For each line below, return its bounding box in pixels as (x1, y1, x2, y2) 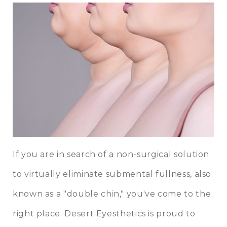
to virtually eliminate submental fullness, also (13, 169, 212, 179)
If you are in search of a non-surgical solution (13, 149, 210, 160)
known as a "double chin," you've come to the (13, 189, 211, 199)
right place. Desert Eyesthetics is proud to (13, 209, 196, 219)
